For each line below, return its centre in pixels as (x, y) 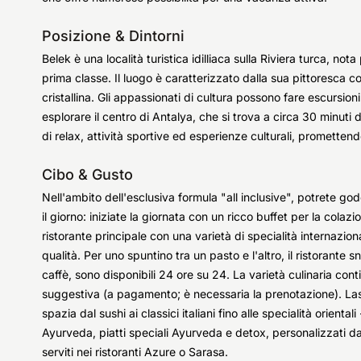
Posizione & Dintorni (113, 36)
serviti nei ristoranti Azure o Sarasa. (135, 352)
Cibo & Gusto (87, 174)
